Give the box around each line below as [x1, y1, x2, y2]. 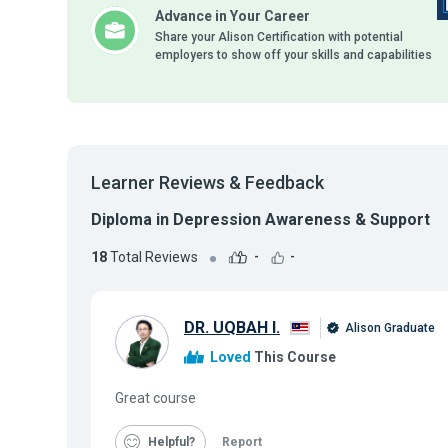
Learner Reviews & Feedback [91, 172, 324, 193]
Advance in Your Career [155, 8, 310, 24]
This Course [251, 348, 336, 365]
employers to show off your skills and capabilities [155, 48, 432, 62]
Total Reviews [107, 248, 198, 265]
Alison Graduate [342, 321, 435, 336]
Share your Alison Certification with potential [155, 30, 403, 44]
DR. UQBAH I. [184, 318, 280, 338]
